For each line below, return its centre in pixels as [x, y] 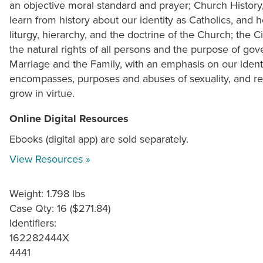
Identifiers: [33, 223]
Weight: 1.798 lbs [47, 194]
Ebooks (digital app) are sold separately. [99, 139]
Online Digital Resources [69, 119]
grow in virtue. [42, 93]
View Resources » [50, 159]
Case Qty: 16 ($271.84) [60, 208]
